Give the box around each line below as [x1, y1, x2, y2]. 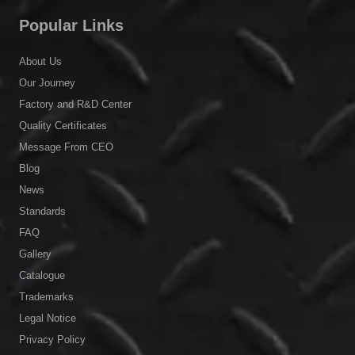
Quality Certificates [19, 119, 107, 132]
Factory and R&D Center [19, 97, 132, 110]
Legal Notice [19, 311, 76, 324]
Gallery [19, 247, 52, 260]
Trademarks [19, 290, 74, 303]
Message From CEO [19, 140, 113, 153]
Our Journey [19, 76, 75, 89]
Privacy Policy [19, 333, 86, 345]
